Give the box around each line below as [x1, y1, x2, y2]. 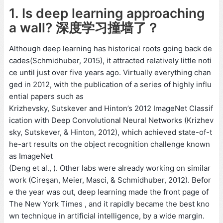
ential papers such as [9, 92, 84, 102]
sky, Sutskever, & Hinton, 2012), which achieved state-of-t [9, 127, 212, 137]
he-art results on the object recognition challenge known [9, 139, 210, 149]
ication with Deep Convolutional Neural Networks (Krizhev [9, 115, 214, 125]
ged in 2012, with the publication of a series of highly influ [9, 80, 212, 90]
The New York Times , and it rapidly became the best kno [9, 199, 210, 209]
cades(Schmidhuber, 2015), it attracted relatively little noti [9, 56, 212, 66]
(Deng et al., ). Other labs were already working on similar [9, 163, 211, 173]
